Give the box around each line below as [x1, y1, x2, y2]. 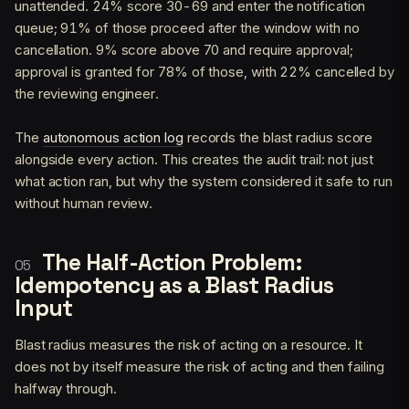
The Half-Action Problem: [41, 247, 301, 277]
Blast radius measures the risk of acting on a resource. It [15, 335, 363, 353]
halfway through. [15, 379, 117, 397]
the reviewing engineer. [15, 84, 160, 102]
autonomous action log [42, 128, 184, 146]
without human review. [15, 194, 153, 212]
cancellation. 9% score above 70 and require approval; [15, 40, 353, 58]
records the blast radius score [183, 128, 373, 146]
